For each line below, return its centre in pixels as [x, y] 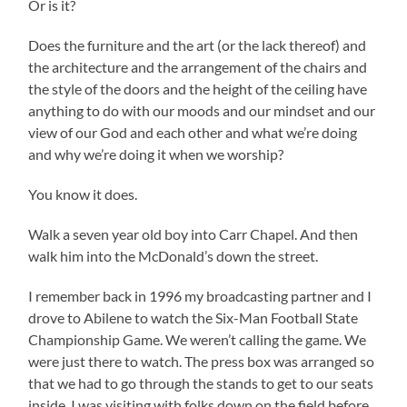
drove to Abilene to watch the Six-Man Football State [194, 317]
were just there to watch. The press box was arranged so [202, 361]
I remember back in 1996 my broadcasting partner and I [200, 295]
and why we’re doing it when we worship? [156, 154]
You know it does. [83, 194]
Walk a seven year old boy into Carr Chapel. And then [194, 233]
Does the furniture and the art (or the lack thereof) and [198, 45]
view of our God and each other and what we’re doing [193, 132]
